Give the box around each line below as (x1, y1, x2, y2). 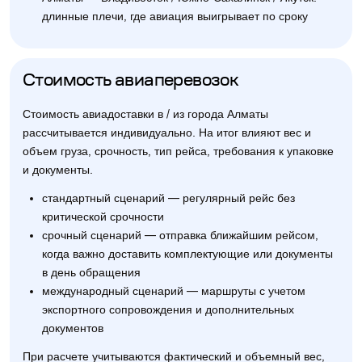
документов (42, 322, 103, 335)
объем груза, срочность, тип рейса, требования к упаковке (23, 145, 334, 158)
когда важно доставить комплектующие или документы (42, 248, 333, 260)
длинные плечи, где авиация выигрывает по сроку (42, 11, 308, 23)
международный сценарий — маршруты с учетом (42, 285, 305, 297)
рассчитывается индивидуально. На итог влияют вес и (23, 127, 311, 139)
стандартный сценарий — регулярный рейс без (42, 192, 295, 204)
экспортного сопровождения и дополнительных (42, 304, 294, 316)
